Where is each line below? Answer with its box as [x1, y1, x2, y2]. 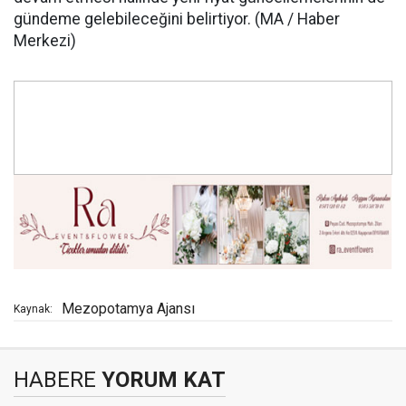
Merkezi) [14, 31, 76, 50]
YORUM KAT [96, 367, 226, 393]
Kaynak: [14, 303, 53, 316]
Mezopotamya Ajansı [62, 300, 195, 318]
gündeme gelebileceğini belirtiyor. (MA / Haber [14, 9, 340, 28]
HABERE [14, 367, 96, 393]
